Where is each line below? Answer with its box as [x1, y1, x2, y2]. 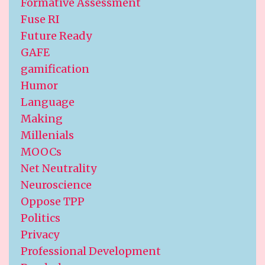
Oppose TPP [21, 195, 85, 209]
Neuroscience [21, 178, 92, 192]
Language [21, 95, 75, 109]
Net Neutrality [21, 161, 96, 176]
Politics [21, 211, 60, 225]
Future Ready [21, 29, 92, 43]
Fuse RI [21, 12, 60, 27]
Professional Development [21, 244, 161, 258]
